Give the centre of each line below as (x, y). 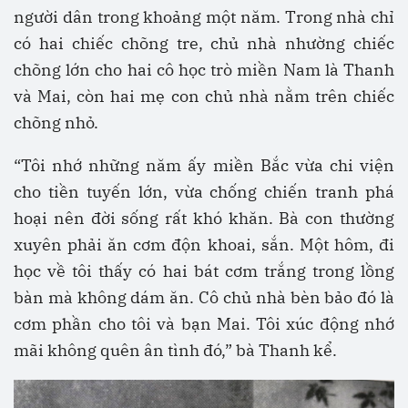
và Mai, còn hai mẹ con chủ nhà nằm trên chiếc (204, 97)
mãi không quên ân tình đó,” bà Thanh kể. (175, 351)
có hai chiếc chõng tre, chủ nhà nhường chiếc (204, 44)
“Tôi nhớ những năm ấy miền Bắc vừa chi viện (204, 166)
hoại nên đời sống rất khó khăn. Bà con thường (204, 219)
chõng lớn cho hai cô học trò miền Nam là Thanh (204, 70)
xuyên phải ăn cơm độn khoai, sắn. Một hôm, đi (204, 245)
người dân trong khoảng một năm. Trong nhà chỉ (204, 17)
